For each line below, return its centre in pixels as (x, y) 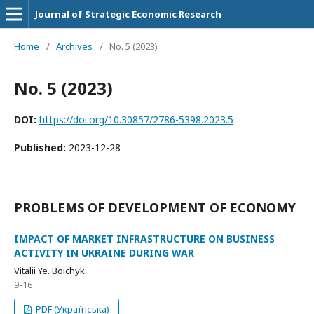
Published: (41, 148)
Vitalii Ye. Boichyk (49, 271)
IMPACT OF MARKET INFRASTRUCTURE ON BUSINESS (144, 239)
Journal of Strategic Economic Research (128, 14)
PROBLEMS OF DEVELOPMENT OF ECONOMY (155, 207)
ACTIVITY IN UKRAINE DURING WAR (104, 253)
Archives (74, 46)
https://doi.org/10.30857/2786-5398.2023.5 (136, 120)
